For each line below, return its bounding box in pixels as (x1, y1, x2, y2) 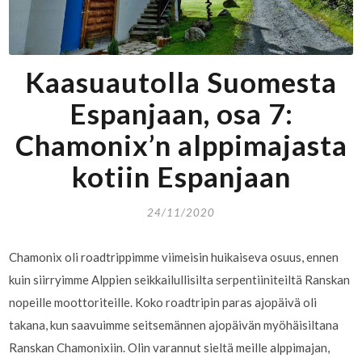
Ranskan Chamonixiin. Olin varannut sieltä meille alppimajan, (9, 340, 330, 356)
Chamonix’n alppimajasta (15, 128, 347, 162)
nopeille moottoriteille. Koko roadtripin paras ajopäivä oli (9, 295, 318, 310)
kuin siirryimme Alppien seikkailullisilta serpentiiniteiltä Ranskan (9, 272, 351, 288)
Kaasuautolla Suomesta (25, 65, 337, 99)
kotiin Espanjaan (71, 159, 291, 194)
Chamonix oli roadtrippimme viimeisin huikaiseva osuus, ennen (9, 250, 339, 265)
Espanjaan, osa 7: (69, 96, 293, 131)
